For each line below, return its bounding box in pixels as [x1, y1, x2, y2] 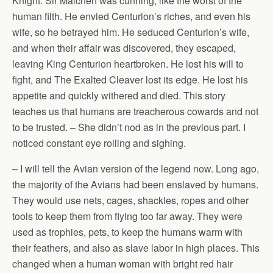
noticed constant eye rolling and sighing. [12, 136, 186, 150]
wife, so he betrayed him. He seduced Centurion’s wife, [12, 25, 249, 39]
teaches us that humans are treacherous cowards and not [12, 104, 258, 118]
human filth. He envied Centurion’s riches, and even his [12, 9, 250, 23]
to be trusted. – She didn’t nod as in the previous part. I [12, 120, 246, 134]
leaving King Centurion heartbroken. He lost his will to [12, 57, 244, 71]
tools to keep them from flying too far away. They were [12, 209, 243, 223]
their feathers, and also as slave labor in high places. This [12, 241, 260, 255]
